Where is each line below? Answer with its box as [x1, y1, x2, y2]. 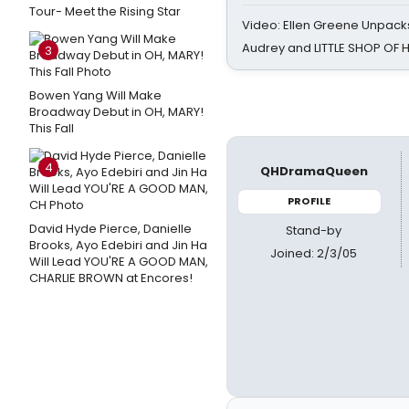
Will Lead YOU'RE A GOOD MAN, [29, 253, 208, 270]
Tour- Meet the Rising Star [29, 3, 181, 20]
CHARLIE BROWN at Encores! [29, 269, 193, 287]
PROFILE [288, 194, 331, 208]
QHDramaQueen [259, 163, 368, 180]
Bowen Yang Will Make [29, 87, 162, 104]
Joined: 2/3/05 [270, 244, 358, 262]
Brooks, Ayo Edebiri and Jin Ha [29, 236, 207, 254]
